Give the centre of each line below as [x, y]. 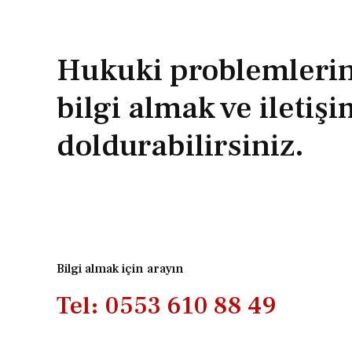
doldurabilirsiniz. [180, 146]
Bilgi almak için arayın [120, 269]
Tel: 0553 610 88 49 [167, 306]
